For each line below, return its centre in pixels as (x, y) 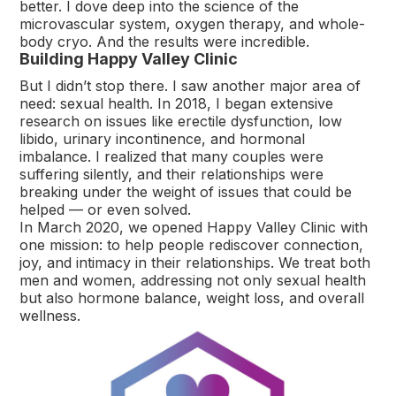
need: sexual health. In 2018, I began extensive (177, 103)
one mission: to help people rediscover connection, (192, 244)
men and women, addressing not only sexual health (193, 280)
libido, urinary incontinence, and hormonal (163, 138)
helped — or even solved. (106, 209)
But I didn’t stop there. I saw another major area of (190, 85)
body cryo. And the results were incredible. (165, 41)
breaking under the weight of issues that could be (186, 191)
